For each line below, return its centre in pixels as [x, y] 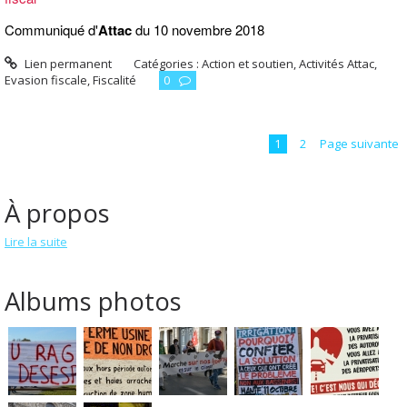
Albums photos [93, 300]
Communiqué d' [51, 30]
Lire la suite [36, 242]
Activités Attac [337, 63]
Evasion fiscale [46, 79]
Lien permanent [66, 63]
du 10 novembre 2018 [198, 30]
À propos [57, 213]
